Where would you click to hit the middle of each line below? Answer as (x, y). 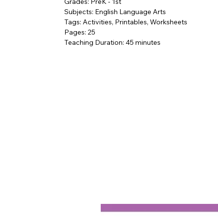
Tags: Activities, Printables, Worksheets (126, 22)
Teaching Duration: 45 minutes (112, 43)
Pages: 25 (80, 32)
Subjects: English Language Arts (115, 12)
